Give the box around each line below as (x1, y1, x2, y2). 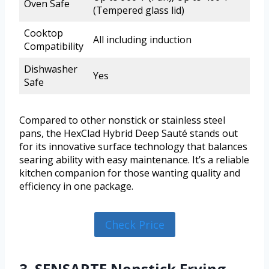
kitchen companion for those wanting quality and (19, 166, 240, 180)
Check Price (104, 217, 165, 232)
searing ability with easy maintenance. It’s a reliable (19, 153, 249, 166)
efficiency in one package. (19, 179, 133, 193)
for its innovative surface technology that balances (19, 139, 247, 153)
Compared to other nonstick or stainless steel (19, 113, 225, 127)
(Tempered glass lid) (93, 3, 184, 17)
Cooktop (24, 26, 63, 40)
